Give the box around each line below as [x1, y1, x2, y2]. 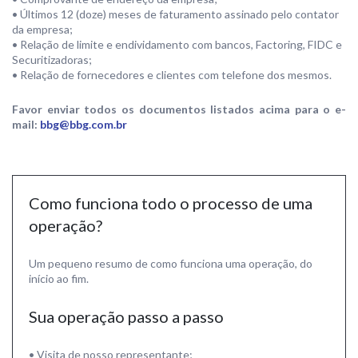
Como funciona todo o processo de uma [29, 193, 312, 213]
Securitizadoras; [12, 53, 92, 66]
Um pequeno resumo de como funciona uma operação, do [29, 257, 312, 270]
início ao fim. [29, 272, 89, 285]
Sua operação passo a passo [29, 307, 224, 326]
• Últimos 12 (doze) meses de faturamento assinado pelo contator [12, 7, 339, 21]
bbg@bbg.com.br [40, 117, 127, 131]
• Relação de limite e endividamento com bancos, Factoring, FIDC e [12, 38, 342, 51]
